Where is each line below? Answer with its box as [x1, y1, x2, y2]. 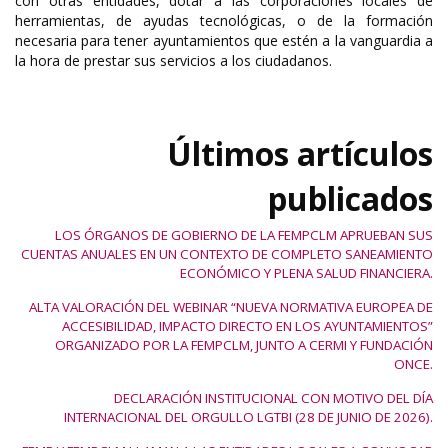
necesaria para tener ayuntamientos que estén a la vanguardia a [15, 31, 433, 50]
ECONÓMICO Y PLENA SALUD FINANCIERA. [180, 264, 433, 282]
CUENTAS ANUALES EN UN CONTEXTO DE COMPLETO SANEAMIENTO [21, 245, 433, 263]
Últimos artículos [167, 132, 433, 175]
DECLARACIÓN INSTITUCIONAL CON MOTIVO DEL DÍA [114, 389, 433, 407]
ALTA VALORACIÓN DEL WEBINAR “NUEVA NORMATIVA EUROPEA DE [29, 298, 433, 316]
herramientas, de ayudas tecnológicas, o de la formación [15, 11, 433, 30]
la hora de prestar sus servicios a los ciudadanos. [15, 51, 332, 70]
